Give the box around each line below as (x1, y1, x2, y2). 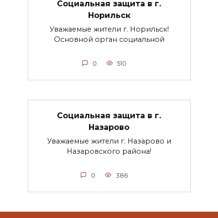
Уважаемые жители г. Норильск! (49, 25, 169, 34)
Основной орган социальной (54, 35, 164, 44)
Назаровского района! (67, 147, 151, 156)
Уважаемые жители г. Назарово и (47, 137, 171, 146)
